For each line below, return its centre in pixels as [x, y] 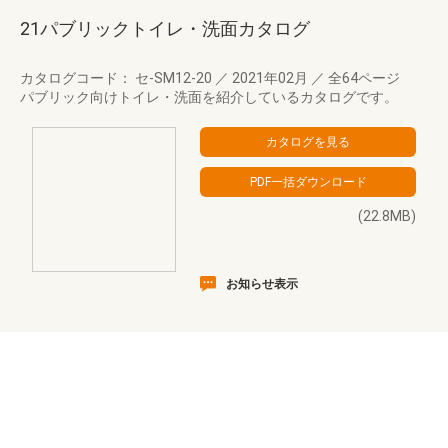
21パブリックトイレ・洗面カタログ [165, 28]
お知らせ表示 [262, 284]
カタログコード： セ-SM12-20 [117, 78]
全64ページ [362, 78]
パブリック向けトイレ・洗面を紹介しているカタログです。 [209, 97]
